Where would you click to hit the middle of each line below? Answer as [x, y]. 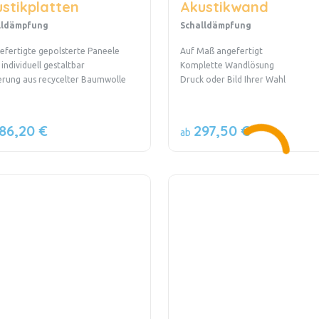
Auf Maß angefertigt [221, 51]
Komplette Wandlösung [227, 65]
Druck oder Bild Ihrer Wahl [236, 79]
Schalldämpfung [215, 25]
